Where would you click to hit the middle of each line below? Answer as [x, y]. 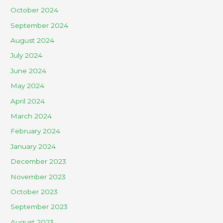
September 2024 [40, 25]
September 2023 [39, 207]
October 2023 [34, 192]
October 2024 [35, 10]
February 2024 [36, 131]
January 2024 [33, 146]
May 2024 [28, 86]
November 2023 [38, 176]
